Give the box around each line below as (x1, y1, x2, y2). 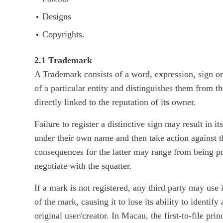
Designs (42, 11, 72, 22)
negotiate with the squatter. (34, 161, 132, 171)
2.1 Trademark (34, 55, 93, 66)
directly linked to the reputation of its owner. (34, 97, 197, 108)
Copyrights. (42, 29, 85, 40)
